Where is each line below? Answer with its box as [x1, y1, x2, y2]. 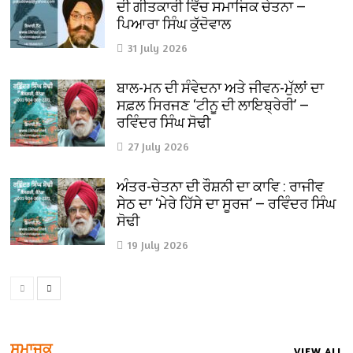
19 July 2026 [128, 238, 189, 252]
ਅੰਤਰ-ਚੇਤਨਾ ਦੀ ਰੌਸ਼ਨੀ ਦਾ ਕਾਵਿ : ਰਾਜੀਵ [117, 178, 325, 195]
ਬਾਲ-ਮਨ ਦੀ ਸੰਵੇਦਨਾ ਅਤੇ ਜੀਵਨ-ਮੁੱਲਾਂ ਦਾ [117, 80, 325, 97]
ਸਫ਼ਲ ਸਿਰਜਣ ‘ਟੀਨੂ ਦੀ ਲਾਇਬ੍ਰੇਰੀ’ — [117, 97, 310, 114]
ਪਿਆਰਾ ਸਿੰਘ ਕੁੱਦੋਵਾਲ [117, 16, 232, 33]
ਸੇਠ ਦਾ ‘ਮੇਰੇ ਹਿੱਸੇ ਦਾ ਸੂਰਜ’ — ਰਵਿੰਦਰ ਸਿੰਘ [117, 195, 336, 213]
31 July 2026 [128, 41, 188, 55]
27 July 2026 [128, 139, 190, 154]
